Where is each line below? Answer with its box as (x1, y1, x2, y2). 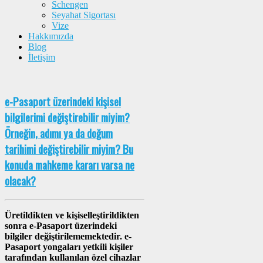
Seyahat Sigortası (52, 9, 116, 20)
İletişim (28, 52, 55, 62)
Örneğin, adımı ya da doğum (5, 125, 113, 141)
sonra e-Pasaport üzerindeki (5, 221, 117, 231)
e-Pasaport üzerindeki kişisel (5, 93, 121, 110)
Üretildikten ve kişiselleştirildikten (5, 210, 139, 221)
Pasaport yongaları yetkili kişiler (5, 242, 133, 252)
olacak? (5, 173, 36, 189)
